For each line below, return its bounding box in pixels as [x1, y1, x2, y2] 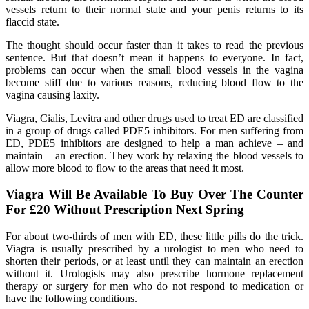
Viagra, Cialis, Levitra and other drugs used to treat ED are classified [6, 112, 303, 124]
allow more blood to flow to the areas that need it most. [6, 161, 244, 174]
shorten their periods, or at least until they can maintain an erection [6, 255, 303, 268]
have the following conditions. [6, 292, 137, 305]
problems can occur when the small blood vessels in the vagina [6, 63, 303, 76]
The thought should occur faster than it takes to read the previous [6, 39, 303, 51]
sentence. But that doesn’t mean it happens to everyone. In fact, [6, 51, 303, 63]
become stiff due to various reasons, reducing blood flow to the [6, 76, 303, 88]
